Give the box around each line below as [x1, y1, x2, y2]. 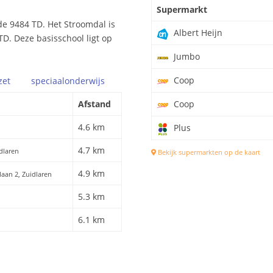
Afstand [78, 97, 111, 110]
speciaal [31, 74, 65, 87]
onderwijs [65, 74, 105, 87]
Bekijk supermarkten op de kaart [156, 147, 260, 157]
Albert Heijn [171, 27, 222, 39]
